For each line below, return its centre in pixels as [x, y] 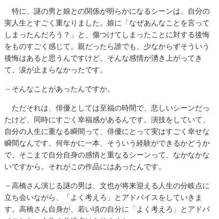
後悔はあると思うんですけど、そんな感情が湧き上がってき [104, 58]
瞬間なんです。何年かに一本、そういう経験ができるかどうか [107, 143]
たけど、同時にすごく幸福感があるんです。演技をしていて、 [107, 120]
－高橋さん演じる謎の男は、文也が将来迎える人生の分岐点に [107, 186]
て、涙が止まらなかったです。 [56, 70]
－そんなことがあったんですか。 [60, 89]
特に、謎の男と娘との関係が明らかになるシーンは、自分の [107, 11]
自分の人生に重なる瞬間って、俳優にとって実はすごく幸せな [107, 131]
